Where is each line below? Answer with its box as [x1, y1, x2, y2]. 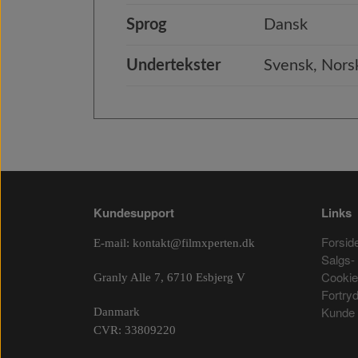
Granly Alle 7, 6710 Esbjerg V [93, 271, 245, 284]
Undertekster [126, 58, 221, 74]
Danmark [93, 305, 140, 318]
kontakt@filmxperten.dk [133, 237, 255, 249]
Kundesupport [93, 204, 174, 221]
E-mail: [93, 237, 133, 249]
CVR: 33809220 [93, 324, 176, 336]
